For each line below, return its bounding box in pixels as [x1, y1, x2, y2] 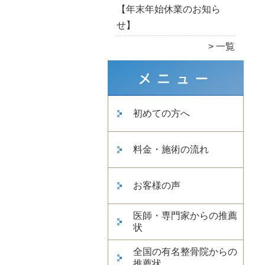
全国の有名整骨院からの [133, 247, 237, 257]
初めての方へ [133, 108, 190, 118]
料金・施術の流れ [133, 144, 209, 154]
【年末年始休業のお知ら [117, 4, 221, 14]
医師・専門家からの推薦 [133, 211, 237, 221]
